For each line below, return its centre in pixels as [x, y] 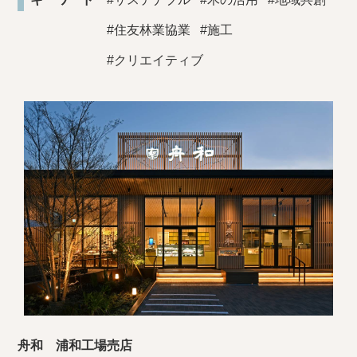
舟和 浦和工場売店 [75, 345]
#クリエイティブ [155, 60]
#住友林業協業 [149, 30]
